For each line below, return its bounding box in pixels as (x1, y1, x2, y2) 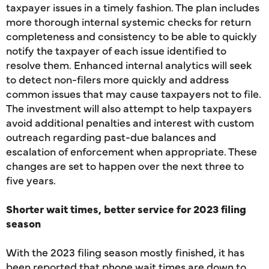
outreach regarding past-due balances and (6, 129, 216, 144)
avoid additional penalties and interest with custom (6, 115, 254, 130)
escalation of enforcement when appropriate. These (6, 144, 257, 159)
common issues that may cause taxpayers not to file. (6, 86, 261, 101)
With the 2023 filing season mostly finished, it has (6, 244, 244, 259)
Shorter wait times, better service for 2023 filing (6, 201, 246, 216)
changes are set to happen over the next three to (6, 158, 244, 173)
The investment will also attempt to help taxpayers (6, 100, 252, 115)
